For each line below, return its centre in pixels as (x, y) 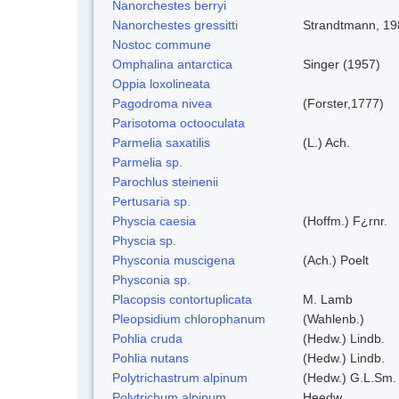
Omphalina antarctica (172, 64)
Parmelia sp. (147, 162)
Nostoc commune (162, 44)
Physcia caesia (154, 220)
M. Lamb (328, 299)
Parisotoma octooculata (179, 122)
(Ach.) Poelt (336, 260)
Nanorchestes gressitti (175, 24)
